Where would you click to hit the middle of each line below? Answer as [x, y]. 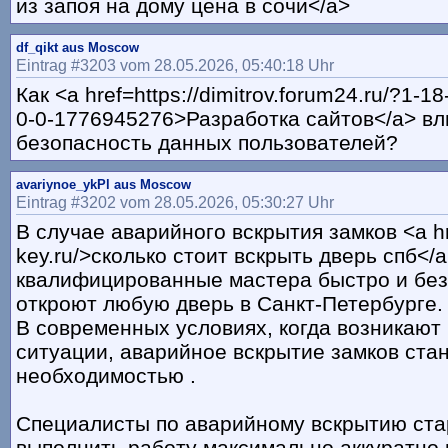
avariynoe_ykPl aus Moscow [103, 185]
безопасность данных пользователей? [207, 143]
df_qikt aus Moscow [77, 48]
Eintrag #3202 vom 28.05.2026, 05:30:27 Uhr [175, 202]
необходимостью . [106, 376]
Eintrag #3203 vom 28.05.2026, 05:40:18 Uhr [175, 65]
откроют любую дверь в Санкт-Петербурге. [229, 304]
